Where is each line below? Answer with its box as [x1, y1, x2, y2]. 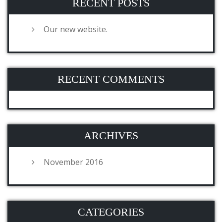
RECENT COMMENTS [57, 73, 165, 85]
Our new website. [44, 24, 108, 35]
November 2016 [44, 157, 103, 167]
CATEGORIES [78, 206, 144, 218]
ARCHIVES [84, 129, 138, 142]
